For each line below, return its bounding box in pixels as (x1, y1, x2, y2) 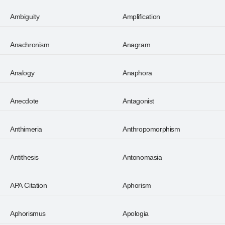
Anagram (123, 41, 151, 49)
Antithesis (10, 153, 39, 161)
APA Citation (10, 181, 47, 189)
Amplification (123, 13, 160, 21)
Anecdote (10, 97, 39, 105)
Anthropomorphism (123, 125, 180, 133)
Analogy (10, 69, 35, 77)
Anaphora (123, 69, 152, 77)
